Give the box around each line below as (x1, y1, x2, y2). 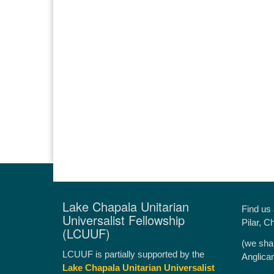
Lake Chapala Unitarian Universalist (62, 262, 215, 273)
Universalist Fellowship (62, 211, 185, 229)
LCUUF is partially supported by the (62, 249, 204, 259)
